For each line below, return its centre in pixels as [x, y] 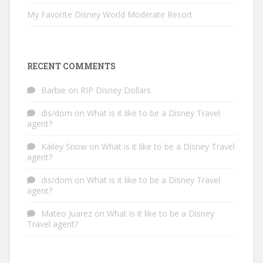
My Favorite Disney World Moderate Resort [110, 15]
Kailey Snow [64, 147]
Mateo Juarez [67, 214]
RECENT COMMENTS [71, 66]
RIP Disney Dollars [116, 90]
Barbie [53, 90]
